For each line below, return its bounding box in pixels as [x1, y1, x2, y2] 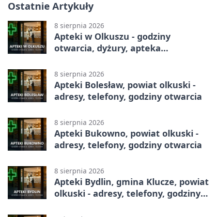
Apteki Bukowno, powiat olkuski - [54, 127, 199, 139]
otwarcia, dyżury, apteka [54, 42, 161, 54]
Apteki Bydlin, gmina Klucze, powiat [54, 176, 209, 188]
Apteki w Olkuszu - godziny [54, 31, 170, 43]
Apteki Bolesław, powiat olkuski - [54, 79, 196, 91]
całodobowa [54, 54, 106, 66]
